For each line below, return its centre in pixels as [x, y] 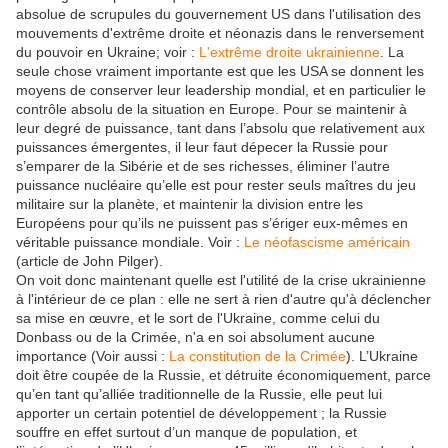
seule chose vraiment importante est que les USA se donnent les [220, 71]
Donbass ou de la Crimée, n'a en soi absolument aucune [195, 337]
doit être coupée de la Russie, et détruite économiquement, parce [223, 375]
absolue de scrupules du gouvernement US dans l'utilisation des [218, 14]
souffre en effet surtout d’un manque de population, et [186, 432]
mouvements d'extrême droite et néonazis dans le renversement [220, 33]
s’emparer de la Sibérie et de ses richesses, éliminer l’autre [203, 166]
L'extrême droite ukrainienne [289, 52]
